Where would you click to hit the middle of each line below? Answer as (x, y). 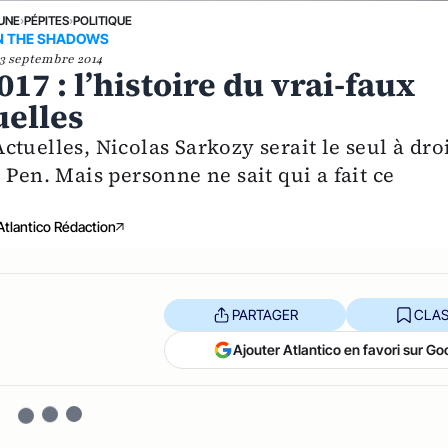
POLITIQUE (102, 21)
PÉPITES (46, 21)
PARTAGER (264, 314)
